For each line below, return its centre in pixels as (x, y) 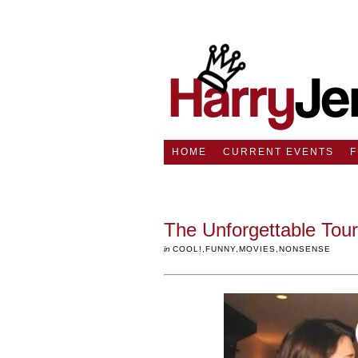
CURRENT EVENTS (278, 152)
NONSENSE (305, 249)
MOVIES (257, 249)
